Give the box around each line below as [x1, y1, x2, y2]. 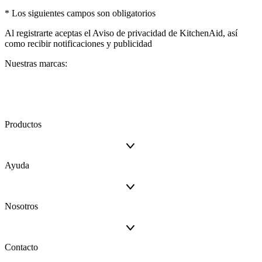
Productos [5, 119, 42, 130]
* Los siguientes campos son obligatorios [5, 8, 156, 19]
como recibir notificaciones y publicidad [5, 39, 152, 49]
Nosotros [5, 201, 38, 212]
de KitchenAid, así [166, 28, 237, 39]
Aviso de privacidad [92, 28, 166, 39]
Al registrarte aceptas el [5, 28, 92, 39]
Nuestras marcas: [5, 58, 67, 69]
